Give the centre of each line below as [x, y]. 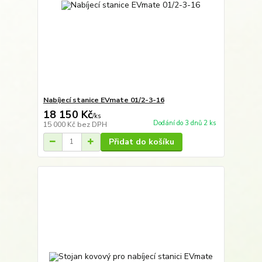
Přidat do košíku [141, 142]
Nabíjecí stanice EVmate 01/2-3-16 [104, 100]
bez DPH [92, 124]
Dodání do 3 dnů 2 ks [185, 123]
